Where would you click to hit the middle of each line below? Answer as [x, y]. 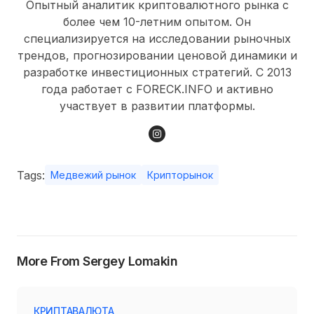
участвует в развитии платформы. [157, 106]
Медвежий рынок [93, 175]
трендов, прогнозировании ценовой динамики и [157, 56]
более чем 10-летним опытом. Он [157, 22]
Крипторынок [180, 175]
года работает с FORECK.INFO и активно [157, 89]
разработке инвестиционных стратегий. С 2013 [157, 73]
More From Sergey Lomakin [97, 261]
